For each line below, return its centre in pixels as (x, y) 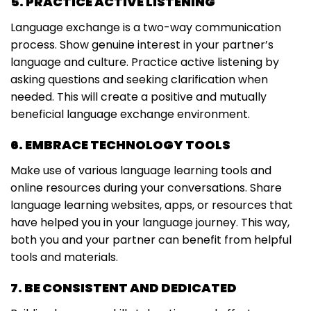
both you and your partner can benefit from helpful (151, 239)
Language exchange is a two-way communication (146, 28)
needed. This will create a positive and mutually (138, 97)
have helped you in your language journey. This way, (150, 222)
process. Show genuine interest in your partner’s (142, 45)
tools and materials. (64, 257)
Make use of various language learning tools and (141, 170)
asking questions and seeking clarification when (139, 80)
